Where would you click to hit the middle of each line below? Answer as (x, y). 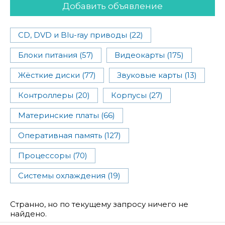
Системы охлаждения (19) (69, 176)
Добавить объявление (113, 6)
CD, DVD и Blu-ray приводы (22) (81, 35)
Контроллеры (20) (54, 95)
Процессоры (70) (53, 156)
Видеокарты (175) (149, 55)
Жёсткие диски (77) (57, 75)
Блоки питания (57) (56, 55)
